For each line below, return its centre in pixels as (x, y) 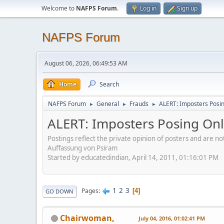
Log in (148, 8)
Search (109, 84)
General (108, 104)
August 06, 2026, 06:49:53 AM (86, 63)
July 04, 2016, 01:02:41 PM (172, 218)
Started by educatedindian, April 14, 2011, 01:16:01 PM (133, 157)
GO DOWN (59, 191)
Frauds (139, 104)
